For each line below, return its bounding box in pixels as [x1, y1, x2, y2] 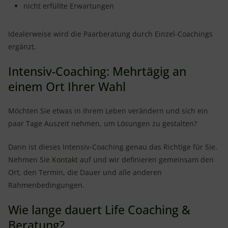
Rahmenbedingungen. [8, 180, 84, 190]
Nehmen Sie [8, 155, 52, 164]
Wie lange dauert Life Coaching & [8, 202, 190, 218]
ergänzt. [8, 42, 36, 51]
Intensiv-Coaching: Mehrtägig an [8, 63, 186, 79]
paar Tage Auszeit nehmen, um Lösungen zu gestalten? [8, 119, 197, 128]
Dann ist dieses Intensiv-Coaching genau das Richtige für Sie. [8, 142, 217, 152]
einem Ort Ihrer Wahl [8, 78, 126, 95]
